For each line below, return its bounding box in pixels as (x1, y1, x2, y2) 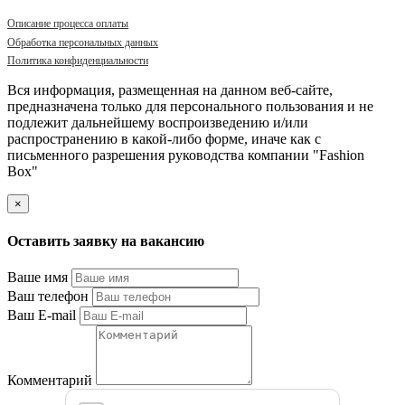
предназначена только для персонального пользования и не (7, 99, 373, 115)
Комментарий (7, 372, 92, 388)
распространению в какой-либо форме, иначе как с (7, 131, 321, 147)
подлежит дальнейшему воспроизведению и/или (7, 115, 308, 131)
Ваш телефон (7, 287, 89, 304)
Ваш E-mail (7, 306, 76, 323)
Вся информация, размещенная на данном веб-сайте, (7, 82, 333, 99)
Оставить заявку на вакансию (7, 232, 204, 249)
